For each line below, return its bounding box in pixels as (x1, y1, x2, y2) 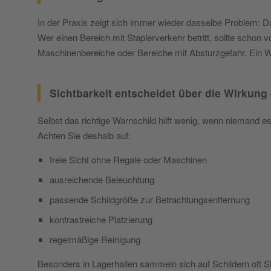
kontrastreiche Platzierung (50, 212, 152, 226)
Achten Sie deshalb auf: (38, 128, 131, 142)
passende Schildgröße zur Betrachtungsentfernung (50, 192, 250, 206)
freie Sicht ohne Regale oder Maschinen (50, 152, 207, 166)
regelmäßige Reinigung (50, 232, 140, 246)
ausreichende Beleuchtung (50, 172, 154, 186)
